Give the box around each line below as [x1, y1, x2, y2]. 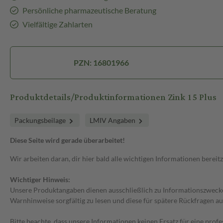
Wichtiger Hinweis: [10, 175, 70, 184]
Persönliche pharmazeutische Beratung [22, 5, 156, 15]
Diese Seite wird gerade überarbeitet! [10, 136, 125, 145]
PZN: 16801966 [73, 58, 129, 68]
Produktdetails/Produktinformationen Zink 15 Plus [10, 89, 217, 107]
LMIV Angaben [89, 116, 137, 125]
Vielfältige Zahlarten [22, 19, 93, 29]
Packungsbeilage [14, 116, 67, 125]
